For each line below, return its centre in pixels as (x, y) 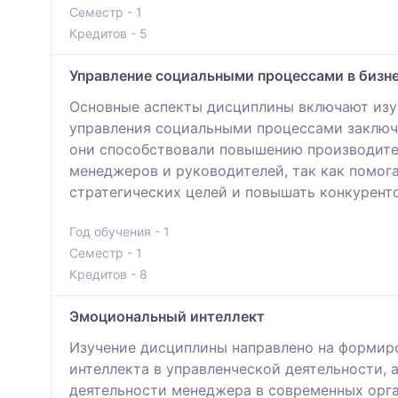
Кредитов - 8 (108, 275)
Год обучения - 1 (119, 232)
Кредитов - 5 (108, 34)
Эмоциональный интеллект (167, 317)
